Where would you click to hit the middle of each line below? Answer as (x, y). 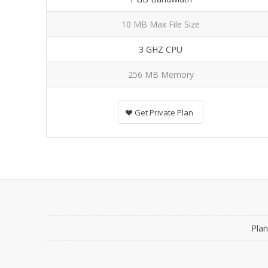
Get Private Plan (164, 112)
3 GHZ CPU (161, 49)
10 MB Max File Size (161, 24)
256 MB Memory (161, 74)
